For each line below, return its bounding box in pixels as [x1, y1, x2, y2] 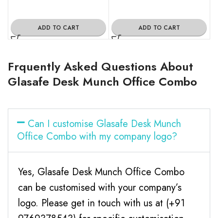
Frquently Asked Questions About [8, 57, 193, 75]
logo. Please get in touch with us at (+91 [18, 196, 185, 210]
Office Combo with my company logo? [17, 129, 177, 144]
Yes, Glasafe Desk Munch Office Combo [18, 164, 184, 179]
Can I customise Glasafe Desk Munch [27, 116, 181, 131]
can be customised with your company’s [18, 180, 182, 195]
